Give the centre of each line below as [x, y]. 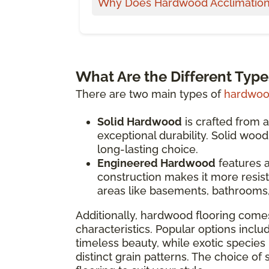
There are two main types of [148, 94]
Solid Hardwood [140, 121]
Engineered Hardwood [156, 163]
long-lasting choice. [148, 149]
